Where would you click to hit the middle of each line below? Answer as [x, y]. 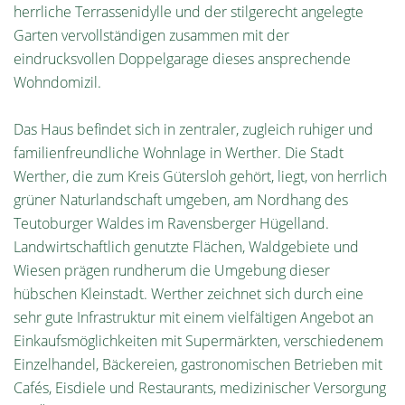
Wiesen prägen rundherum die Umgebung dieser [172, 270]
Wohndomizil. [57, 82]
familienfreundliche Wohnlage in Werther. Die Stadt [179, 153]
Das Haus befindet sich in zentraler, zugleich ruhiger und [193, 129]
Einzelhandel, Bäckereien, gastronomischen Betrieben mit [198, 364]
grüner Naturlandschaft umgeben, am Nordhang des [181, 200]
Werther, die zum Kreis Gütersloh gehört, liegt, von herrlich [200, 176]
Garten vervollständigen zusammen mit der [151, 35]
